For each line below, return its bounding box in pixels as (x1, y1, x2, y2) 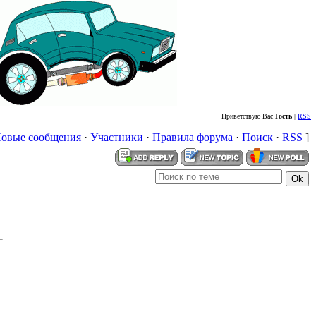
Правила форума (152, 131, 233, 143)
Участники (90, 131, 143, 143)
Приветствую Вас (221, 112, 275, 120)
